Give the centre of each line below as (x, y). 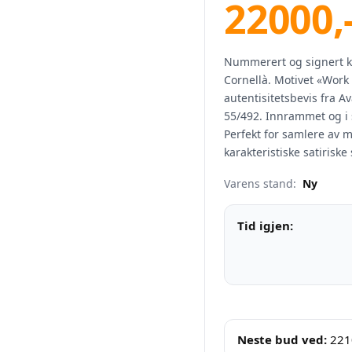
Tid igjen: (265, 225)
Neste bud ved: (282, 339)
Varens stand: (262, 183)
